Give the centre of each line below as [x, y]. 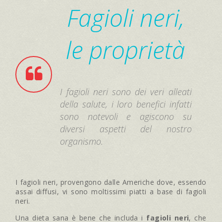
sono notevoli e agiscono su [126, 116]
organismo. [82, 141]
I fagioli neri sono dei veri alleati [126, 91]
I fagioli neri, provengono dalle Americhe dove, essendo [111, 182]
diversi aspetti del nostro [126, 129]
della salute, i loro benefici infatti [126, 104]
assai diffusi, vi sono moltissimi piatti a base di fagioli [111, 191]
